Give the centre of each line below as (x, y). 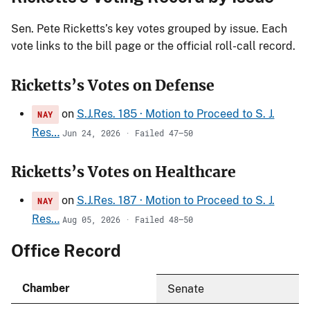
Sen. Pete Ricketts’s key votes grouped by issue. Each (149, 28)
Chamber (46, 288)
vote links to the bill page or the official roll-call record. (153, 46)
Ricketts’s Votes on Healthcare (124, 172)
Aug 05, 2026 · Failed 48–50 (128, 219)
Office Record (66, 250)
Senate (186, 289)
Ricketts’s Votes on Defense (113, 85)
